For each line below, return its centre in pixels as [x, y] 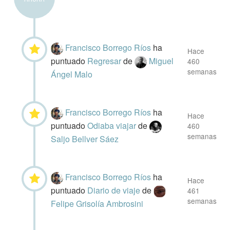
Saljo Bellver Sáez [85, 139]
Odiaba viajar [113, 125]
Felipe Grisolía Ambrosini [97, 203]
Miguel [161, 61]
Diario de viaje [115, 190]
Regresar [106, 61]
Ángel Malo [72, 74]
